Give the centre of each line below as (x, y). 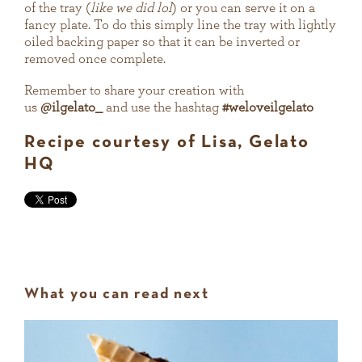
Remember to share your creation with (134, 90)
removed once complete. (95, 59)
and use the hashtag (162, 107)
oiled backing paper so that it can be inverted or (162, 42)
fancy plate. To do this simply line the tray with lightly (180, 25)
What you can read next (117, 295)
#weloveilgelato (268, 107)
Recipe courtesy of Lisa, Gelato (167, 143)
